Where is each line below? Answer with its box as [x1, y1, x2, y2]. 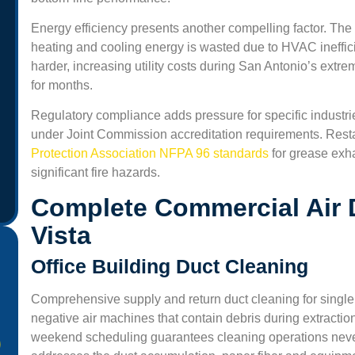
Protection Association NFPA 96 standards [31, 147, 272, 161]
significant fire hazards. [31, 166, 160, 180]
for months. [31, 78, 96, 92]
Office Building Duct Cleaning [31, 254, 308, 277]
